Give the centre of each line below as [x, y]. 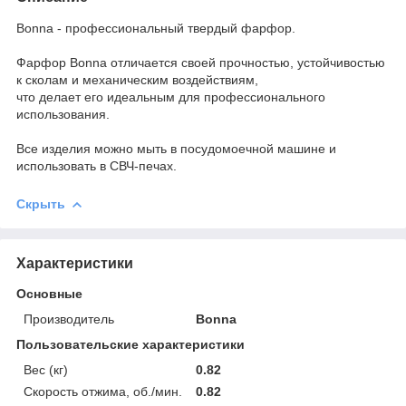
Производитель [69, 319]
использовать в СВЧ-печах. [97, 165]
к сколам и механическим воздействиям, [137, 79]
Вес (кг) [46, 369]
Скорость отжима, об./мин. [103, 391]
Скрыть [41, 203]
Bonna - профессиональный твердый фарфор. [156, 28]
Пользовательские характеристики [130, 344]
